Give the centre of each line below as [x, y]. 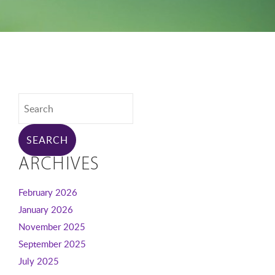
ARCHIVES [59, 165]
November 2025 [52, 227]
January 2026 [45, 209]
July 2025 [38, 261]
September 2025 [52, 244]
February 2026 [48, 192]
